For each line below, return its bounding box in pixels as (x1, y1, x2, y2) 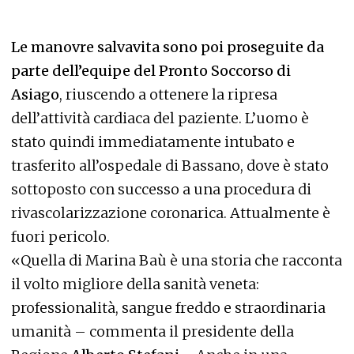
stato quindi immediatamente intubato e (11, 132, 295, 151)
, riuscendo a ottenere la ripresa (59, 85, 277, 104)
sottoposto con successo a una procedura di (11, 179, 311, 198)
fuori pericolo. (11, 227, 110, 246)
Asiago (11, 85, 59, 104)
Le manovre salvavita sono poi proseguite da (11, 37, 324, 56)
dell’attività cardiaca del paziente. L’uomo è (11, 108, 309, 127)
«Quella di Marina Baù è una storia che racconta (11, 250, 342, 269)
